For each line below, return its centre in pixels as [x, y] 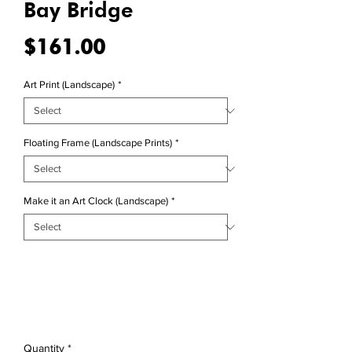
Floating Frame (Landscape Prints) [98, 143]
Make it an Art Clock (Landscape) [96, 201]
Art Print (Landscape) [69, 85]
